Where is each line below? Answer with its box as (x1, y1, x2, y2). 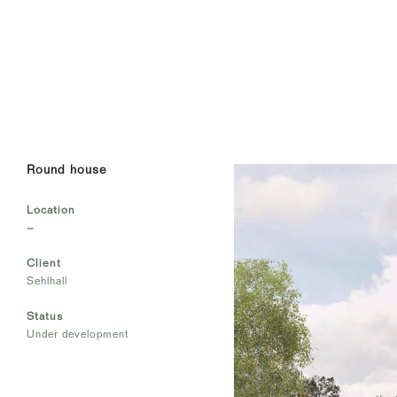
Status (27, 309, 63, 323)
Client (27, 256, 61, 269)
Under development (27, 328, 129, 340)
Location (27, 203, 75, 216)
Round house (27, 162, 107, 177)
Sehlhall (27, 275, 67, 287)
